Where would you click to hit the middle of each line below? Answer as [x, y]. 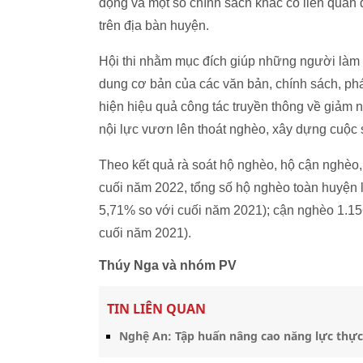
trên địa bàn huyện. [156, 26]
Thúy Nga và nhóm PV [168, 265]
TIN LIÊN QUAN [156, 309]
